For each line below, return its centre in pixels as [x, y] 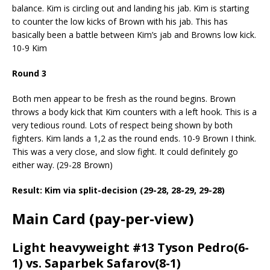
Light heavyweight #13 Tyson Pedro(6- [130, 247]
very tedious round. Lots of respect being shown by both [122, 125]
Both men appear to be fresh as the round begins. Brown [124, 98]
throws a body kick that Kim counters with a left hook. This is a [134, 111]
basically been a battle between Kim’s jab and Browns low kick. [134, 34]
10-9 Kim [30, 48]
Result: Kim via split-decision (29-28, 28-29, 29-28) [120, 190]
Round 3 [29, 73]
